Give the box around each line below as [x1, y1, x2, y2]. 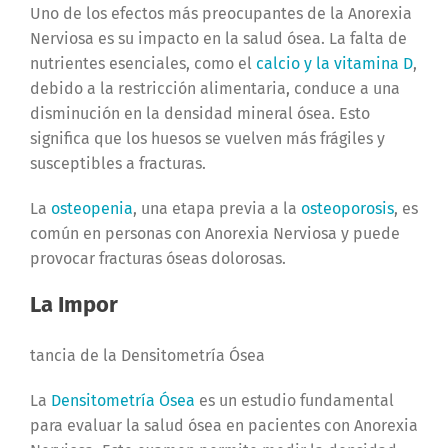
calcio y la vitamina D [255, 53, 413, 73]
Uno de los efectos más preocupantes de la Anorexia [29, 3, 412, 23]
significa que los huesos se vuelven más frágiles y [29, 128, 385, 148]
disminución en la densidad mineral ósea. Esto [29, 103, 370, 123]
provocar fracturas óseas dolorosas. [29, 248, 286, 268]
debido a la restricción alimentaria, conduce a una [29, 78, 400, 98]
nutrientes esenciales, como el [29, 53, 256, 73]
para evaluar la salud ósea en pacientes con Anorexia [29, 415, 418, 435]
